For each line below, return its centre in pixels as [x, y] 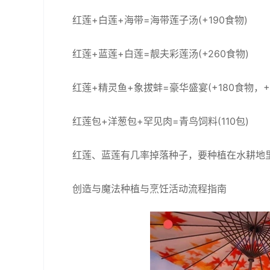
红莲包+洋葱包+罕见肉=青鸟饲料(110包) [161, 121]
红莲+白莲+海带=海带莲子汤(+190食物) [160, 20]
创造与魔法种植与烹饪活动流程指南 [149, 189]
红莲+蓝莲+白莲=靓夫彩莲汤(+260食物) [161, 54]
